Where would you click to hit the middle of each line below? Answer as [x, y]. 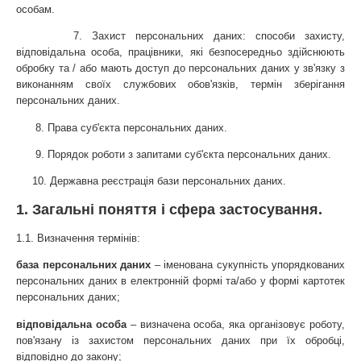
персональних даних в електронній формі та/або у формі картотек [180, 281]
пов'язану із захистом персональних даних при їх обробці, [180, 340]
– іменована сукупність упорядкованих [248, 265]
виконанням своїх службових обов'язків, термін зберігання [180, 85]
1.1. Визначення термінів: [78, 238]
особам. [35, 9]
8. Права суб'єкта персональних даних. [122, 127]
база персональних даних [83, 265]
